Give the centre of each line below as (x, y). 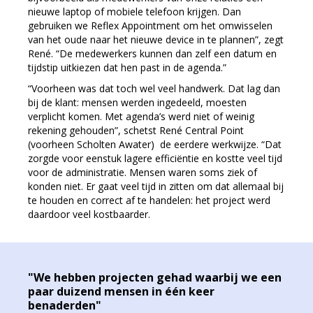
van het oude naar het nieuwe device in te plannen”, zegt (156, 39)
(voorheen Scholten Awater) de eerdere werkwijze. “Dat (155, 144)
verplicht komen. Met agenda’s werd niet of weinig (141, 116)
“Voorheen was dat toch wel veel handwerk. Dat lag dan (154, 88)
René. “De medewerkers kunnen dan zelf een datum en (152, 53)
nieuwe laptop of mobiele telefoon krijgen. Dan (134, 12)
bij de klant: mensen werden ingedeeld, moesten (137, 102)
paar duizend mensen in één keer (121, 291)
